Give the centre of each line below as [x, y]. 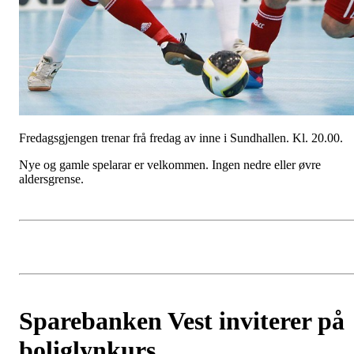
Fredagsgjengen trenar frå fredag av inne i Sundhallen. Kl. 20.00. [181, 138]
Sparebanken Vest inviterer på [182, 321]
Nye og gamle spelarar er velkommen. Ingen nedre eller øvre [170, 165]
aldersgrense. [51, 179]
